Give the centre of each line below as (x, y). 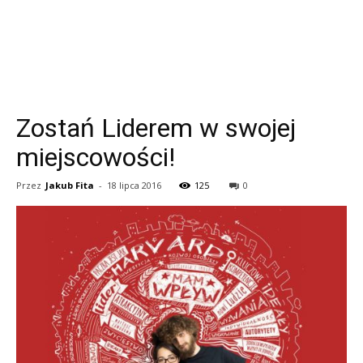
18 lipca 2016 (134, 185)
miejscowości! (96, 157)
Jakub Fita (70, 185)
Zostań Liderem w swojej (156, 128)
